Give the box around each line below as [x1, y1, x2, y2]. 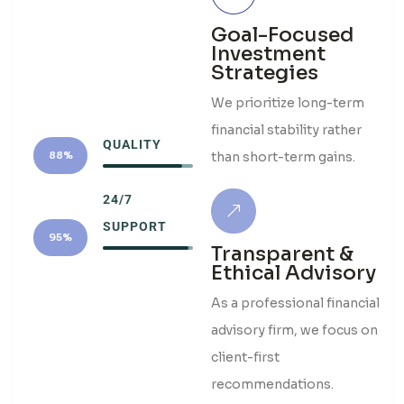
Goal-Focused [211, 22, 354, 47]
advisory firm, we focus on [211, 322, 379, 339]
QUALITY [103, 137, 161, 152]
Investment [211, 41, 326, 66]
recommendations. [211, 376, 335, 393]
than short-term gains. [211, 148, 356, 165]
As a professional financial [211, 295, 381, 312]
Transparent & [211, 242, 354, 267]
